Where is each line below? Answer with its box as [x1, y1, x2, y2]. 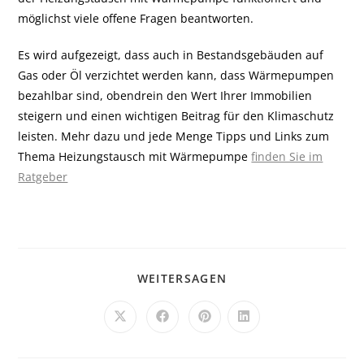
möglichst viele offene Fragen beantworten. [18, 10, 254, 26]
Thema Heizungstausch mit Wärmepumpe [18, 148, 252, 164]
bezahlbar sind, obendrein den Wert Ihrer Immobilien [18, 87, 313, 103]
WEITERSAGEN [136, 270, 227, 286]
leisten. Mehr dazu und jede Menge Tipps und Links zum [18, 128, 330, 144]
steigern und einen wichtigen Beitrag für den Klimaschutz [18, 107, 335, 123]
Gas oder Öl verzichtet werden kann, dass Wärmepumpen [18, 67, 335, 83]
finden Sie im [251, 148, 323, 164]
